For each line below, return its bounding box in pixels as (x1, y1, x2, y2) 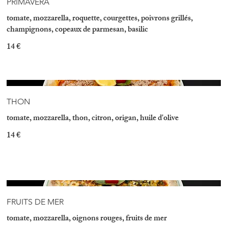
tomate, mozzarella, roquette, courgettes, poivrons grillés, (7, 11, 193, 26)
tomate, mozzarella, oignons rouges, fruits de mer (7, 211, 167, 226)
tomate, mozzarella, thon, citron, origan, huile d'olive (7, 111, 179, 127)
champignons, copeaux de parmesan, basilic (7, 22, 149, 38)
